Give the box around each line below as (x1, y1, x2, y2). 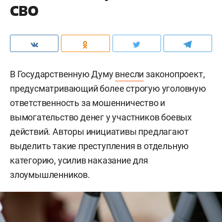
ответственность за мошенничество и (10, 98, 166, 109)
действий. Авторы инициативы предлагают (10, 126, 189, 137)
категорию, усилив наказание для (10, 155, 148, 166)
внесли (115, 69, 144, 80)
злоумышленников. (10, 169, 90, 180)
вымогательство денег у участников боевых (10, 112, 192, 123)
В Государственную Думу (10, 69, 115, 80)
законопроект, (144, 69, 205, 80)
